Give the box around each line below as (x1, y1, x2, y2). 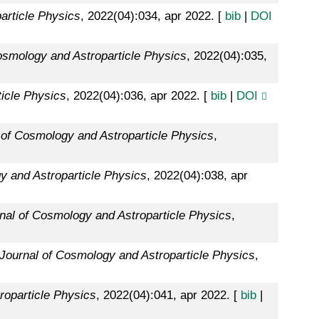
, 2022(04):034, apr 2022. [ (80, 9, 225, 23)
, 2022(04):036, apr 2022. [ (66, 89, 211, 103)
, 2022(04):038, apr (146, 169, 248, 183)
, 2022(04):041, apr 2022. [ (95, 288, 241, 303)
